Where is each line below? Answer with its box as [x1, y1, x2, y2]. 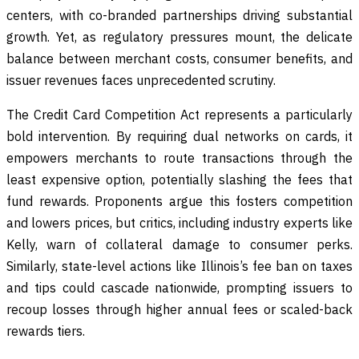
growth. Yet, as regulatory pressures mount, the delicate [6, 28, 353, 45]
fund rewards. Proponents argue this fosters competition [6, 192, 353, 209]
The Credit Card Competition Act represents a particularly [6, 106, 353, 123]
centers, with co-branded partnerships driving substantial [6, 6, 353, 23]
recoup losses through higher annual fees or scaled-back [6, 301, 353, 317]
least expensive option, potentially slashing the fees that [6, 171, 353, 188]
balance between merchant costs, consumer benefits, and [6, 50, 353, 67]
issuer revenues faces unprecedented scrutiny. [6, 71, 276, 88]
